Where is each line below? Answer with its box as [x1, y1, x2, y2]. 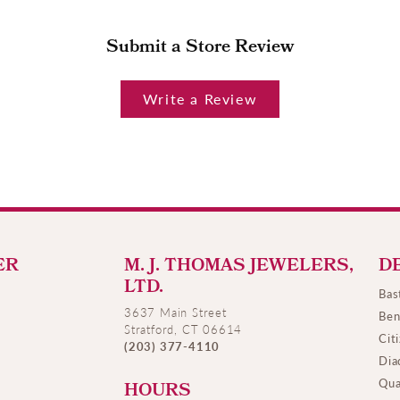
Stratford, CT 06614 [124, 321, 243, 338]
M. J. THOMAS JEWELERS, [124, 252, 354, 283]
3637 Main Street [124, 304, 227, 321]
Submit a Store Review [106, 33, 294, 64]
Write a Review [142, 88, 258, 110]
